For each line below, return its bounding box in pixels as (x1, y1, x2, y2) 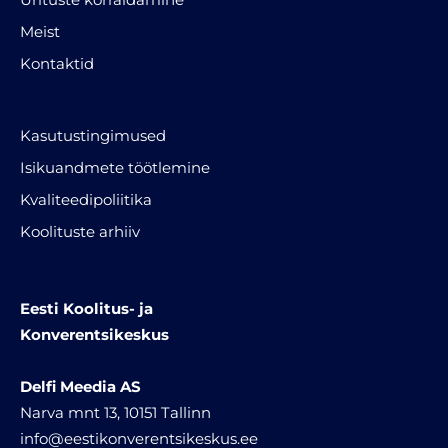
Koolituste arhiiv (20, 221, 140, 241)
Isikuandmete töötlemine (20, 157, 210, 177)
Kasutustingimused (20, 125, 166, 145)
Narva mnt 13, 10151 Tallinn (20, 402, 211, 422)
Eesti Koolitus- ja (20, 298, 153, 318)
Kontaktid (20, 53, 94, 73)
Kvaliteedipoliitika (20, 189, 152, 209)
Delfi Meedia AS (20, 376, 141, 396)
